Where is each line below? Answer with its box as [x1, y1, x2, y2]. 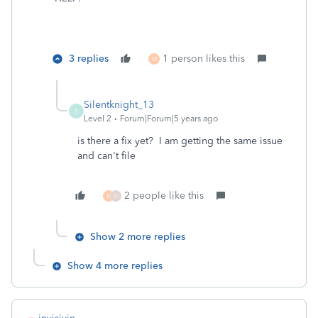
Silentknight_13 [84, 99, 154, 111]
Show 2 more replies [90, 231, 185, 243]
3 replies [69, 53, 109, 65]
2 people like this [124, 190, 204, 202]
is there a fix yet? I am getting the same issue [77, 135, 283, 147]
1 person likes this [163, 53, 245, 65]
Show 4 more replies [67, 260, 163, 272]
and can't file [77, 150, 136, 162]
